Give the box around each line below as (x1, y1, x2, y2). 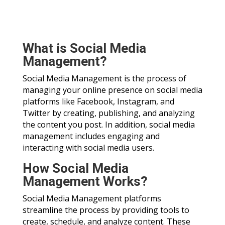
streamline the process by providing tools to (22, 204, 189, 215)
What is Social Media (22, 41, 146, 56)
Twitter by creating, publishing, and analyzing (22, 107, 195, 119)
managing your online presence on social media (22, 84, 202, 95)
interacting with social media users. (22, 142, 154, 153)
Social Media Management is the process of (22, 73, 186, 84)
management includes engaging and (22, 131, 160, 142)
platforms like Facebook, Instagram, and (22, 96, 174, 107)
